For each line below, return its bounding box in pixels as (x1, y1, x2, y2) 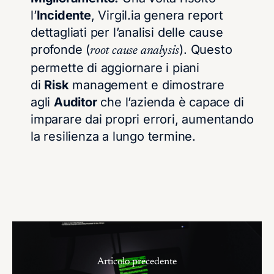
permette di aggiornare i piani (31, 60, 200, 75)
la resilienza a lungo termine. (31, 128, 196, 144)
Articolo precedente (97, 257, 177, 267)
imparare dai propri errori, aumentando (31, 111, 254, 127)
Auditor (54, 94, 97, 109)
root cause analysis (90, 44, 180, 57)
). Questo (179, 42, 232, 57)
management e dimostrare (68, 77, 224, 92)
